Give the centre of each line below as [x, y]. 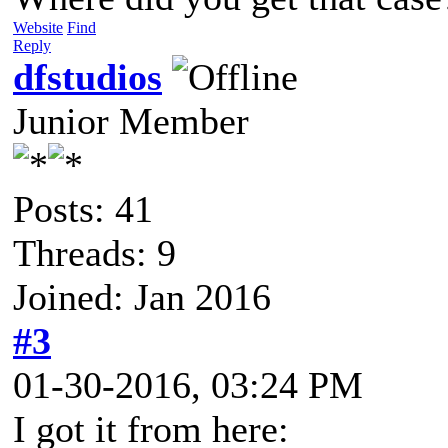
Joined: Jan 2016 [142, 296]
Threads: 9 [94, 252]
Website [38, 27]
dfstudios [87, 76]
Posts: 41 [83, 208]
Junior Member [131, 120]
